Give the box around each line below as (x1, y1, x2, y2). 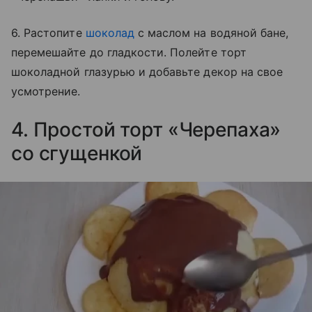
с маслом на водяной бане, (134, 26, 289, 40)
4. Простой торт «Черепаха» (11, 118, 281, 142)
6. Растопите (11, 26, 86, 40)
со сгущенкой (11, 141, 143, 166)
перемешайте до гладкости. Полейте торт (11, 45, 247, 60)
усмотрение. (11, 84, 81, 99)
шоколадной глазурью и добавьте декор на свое (11, 65, 283, 79)
